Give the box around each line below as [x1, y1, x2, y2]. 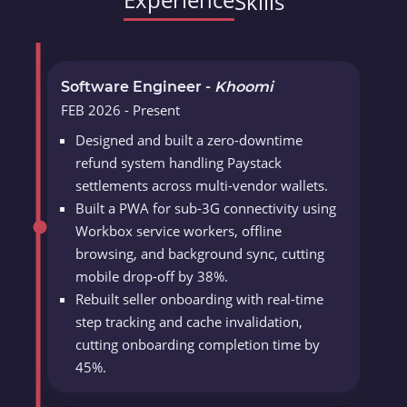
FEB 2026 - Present [61, 101, 181, 120]
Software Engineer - [61, 78, 215, 96]
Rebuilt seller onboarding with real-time [75, 290, 324, 309]
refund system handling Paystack [75, 154, 283, 173]
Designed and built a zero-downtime [75, 131, 303, 150]
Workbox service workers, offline [75, 222, 283, 241]
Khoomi [214, 78, 274, 96]
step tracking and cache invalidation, [75, 313, 303, 332]
